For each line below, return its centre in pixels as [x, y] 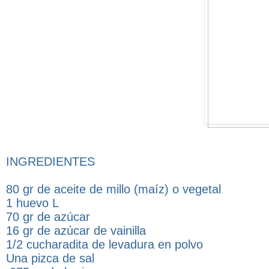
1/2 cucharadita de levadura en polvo [104, 245]
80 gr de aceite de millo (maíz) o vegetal [113, 189]
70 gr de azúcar [48, 217]
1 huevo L [32, 203]
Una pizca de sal [50, 258]
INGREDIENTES [50, 162]
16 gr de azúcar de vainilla [76, 231]
